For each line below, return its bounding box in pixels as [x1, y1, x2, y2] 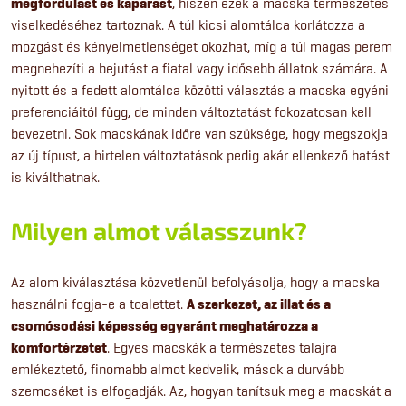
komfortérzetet [11, 338, 107, 357]
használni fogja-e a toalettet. [11, 295, 187, 313]
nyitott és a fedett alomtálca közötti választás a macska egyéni [11, 81, 389, 99]
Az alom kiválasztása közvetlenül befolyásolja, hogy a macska [11, 273, 380, 291]
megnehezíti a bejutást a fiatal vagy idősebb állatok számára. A [11, 59, 388, 77]
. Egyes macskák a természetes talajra [107, 338, 337, 356]
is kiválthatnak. [11, 168, 100, 186]
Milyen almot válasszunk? [11, 215, 307, 245]
